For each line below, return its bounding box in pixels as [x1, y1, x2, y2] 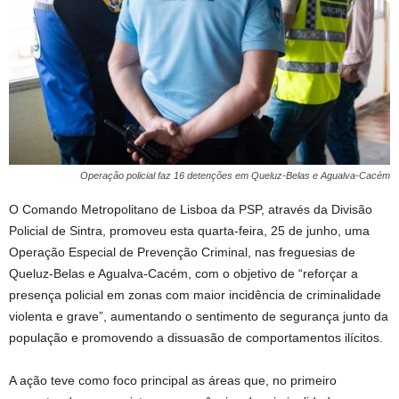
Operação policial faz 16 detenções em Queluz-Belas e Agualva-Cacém [80, 170, 390, 182]
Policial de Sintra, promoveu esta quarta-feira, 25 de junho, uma [9, 224, 370, 239]
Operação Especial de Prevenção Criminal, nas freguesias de [9, 245, 355, 260]
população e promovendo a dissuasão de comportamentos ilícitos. [9, 330, 383, 346]
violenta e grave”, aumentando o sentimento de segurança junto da [9, 309, 388, 324]
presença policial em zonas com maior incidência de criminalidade [9, 288, 381, 303]
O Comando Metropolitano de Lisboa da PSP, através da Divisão [9, 202, 372, 217]
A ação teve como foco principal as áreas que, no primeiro [9, 373, 337, 388]
